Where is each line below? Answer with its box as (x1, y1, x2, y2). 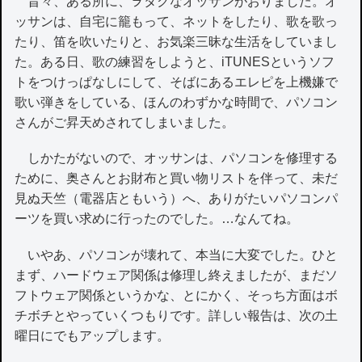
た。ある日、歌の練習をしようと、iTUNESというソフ (15, 55, 335, 69)
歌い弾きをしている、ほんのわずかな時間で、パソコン (15, 95, 339, 110)
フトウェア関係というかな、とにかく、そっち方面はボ (15, 288, 339, 302)
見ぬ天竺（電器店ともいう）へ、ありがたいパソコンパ (15, 192, 339, 206)
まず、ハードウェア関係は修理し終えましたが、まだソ (15, 267, 339, 282)
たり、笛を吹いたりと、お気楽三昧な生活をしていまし (15, 35, 339, 49)
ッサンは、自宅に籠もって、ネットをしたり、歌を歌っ (15, 15, 339, 29)
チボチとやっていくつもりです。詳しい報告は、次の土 (15, 308, 339, 322)
